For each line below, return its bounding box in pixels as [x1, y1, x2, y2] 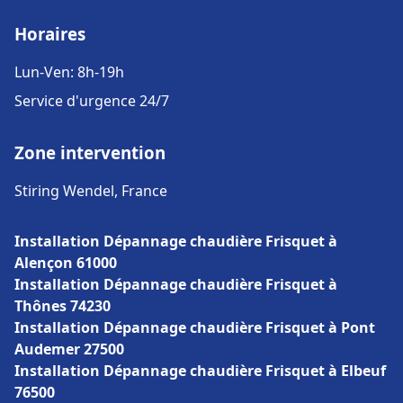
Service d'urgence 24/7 [14, 91, 169, 111]
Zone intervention [14, 141, 166, 164]
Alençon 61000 [14, 253, 117, 273]
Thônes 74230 [14, 296, 111, 316]
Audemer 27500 [14, 339, 124, 359]
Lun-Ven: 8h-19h [14, 62, 124, 82]
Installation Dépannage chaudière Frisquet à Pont [14, 318, 375, 337]
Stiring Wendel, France [14, 181, 167, 201]
